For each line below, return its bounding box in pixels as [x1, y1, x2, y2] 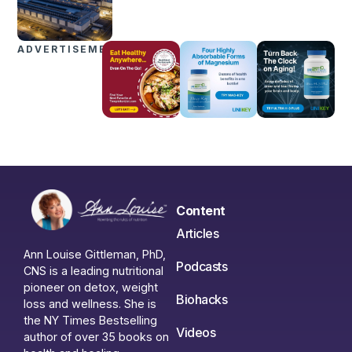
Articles [176, 225, 218, 242]
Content [176, 203, 225, 219]
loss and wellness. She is [24, 296, 156, 310]
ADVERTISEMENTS [17, 42, 134, 55]
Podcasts [176, 258, 227, 275]
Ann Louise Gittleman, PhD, [24, 247, 166, 261]
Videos [176, 324, 215, 341]
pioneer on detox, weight [24, 280, 158, 294]
